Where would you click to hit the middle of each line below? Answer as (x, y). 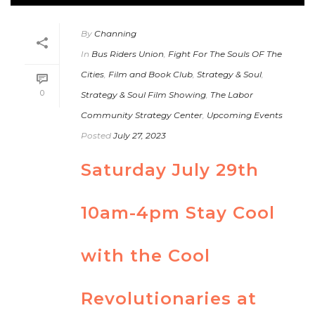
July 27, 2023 (140, 135)
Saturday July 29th (170, 169)
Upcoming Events (245, 115)
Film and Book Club (150, 74)
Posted (96, 135)
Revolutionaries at (169, 298)
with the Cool (146, 255)
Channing (115, 33)
